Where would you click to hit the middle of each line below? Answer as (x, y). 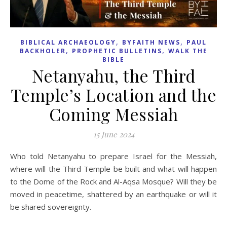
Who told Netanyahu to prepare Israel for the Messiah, (14, 156)
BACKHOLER (43, 51)
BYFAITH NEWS (151, 42)
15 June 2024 (113, 134)
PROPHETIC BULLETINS (117, 51)
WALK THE (188, 51)
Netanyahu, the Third (113, 75)
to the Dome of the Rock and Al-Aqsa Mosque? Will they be (113, 181)
